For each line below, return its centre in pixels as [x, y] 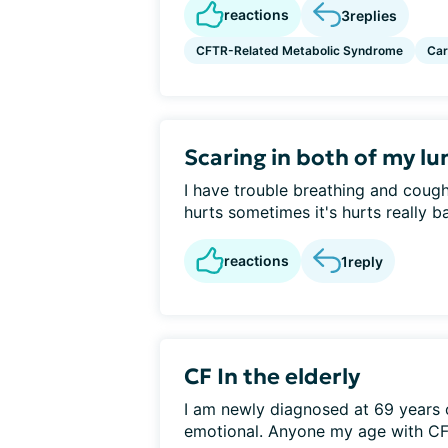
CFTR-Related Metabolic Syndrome [299, 50]
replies [373, 15]
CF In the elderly [272, 376]
